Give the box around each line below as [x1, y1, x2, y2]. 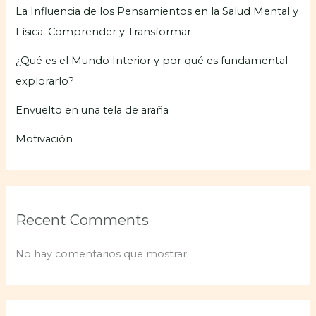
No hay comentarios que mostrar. [16, 248, 190, 261]
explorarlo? [16, 74, 75, 87]
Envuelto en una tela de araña [16, 103, 169, 116]
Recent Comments [16, 212, 150, 229]
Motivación [16, 132, 73, 145]
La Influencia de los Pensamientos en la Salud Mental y [16, 4, 299, 18]
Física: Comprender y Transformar [16, 25, 192, 38]
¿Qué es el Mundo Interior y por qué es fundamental [16, 54, 288, 67]
